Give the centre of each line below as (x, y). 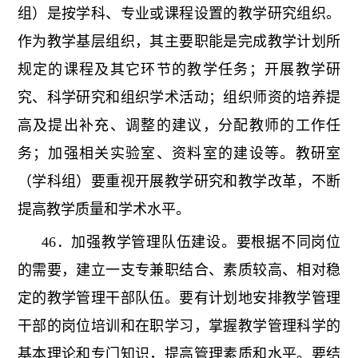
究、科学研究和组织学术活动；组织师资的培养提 (179, 98)
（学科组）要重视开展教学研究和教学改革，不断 (179, 182)
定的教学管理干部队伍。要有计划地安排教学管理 (179, 298)
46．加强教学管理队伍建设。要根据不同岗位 (191, 243)
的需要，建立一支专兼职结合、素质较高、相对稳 (179, 270)
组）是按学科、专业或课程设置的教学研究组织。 (179, 14)
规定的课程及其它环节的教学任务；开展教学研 (179, 70)
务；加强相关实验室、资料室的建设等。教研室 (179, 154)
